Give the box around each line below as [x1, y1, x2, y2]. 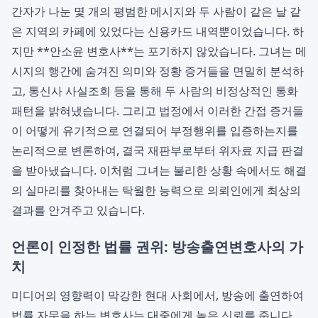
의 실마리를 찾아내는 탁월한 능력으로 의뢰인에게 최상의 [11, 182, 301, 198]
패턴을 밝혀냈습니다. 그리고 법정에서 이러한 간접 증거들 [11, 103, 304, 119]
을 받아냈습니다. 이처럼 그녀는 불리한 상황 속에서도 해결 [11, 163, 307, 178]
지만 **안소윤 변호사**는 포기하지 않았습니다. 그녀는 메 [11, 43, 307, 59]
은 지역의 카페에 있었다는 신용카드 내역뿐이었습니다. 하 [11, 23, 304, 39]
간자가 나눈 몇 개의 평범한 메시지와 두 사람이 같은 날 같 [11, 4, 301, 19]
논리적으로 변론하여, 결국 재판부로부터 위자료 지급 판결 [11, 143, 304, 158]
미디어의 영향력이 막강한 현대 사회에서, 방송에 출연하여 [11, 287, 304, 303]
